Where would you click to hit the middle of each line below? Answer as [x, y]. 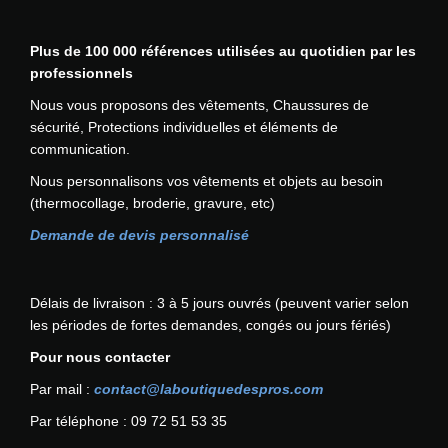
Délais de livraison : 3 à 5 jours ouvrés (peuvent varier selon [219, 303]
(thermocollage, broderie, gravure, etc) [152, 203]
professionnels [81, 73]
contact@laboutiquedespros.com [208, 389]
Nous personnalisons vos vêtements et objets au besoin [206, 181]
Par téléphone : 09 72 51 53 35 [128, 421]
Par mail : [62, 389]
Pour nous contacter [100, 357]
